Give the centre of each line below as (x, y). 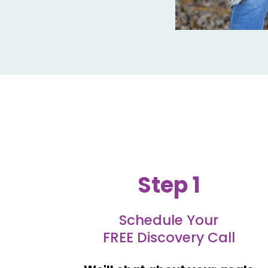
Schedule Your (169, 220)
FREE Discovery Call (169, 238)
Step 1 (169, 185)
